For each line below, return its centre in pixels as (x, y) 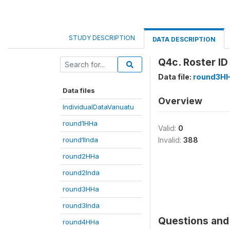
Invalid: (171, 140)
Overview (180, 101)
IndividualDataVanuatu (98, 107)
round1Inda (80, 140)
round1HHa (80, 123)
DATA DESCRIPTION (184, 39)
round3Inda (81, 205)
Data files (79, 90)
